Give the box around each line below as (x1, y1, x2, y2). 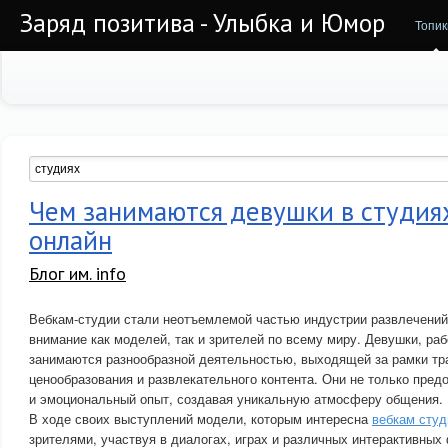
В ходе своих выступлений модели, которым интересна (29, 409, 372, 428)
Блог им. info (29, 262, 126, 285)
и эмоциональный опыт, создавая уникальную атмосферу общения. (29, 389, 443, 408)
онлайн (29, 223, 112, 257)
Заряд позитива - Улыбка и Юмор (20, 7, 385, 39)
